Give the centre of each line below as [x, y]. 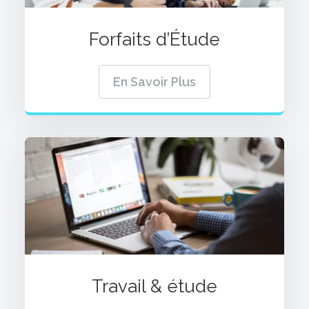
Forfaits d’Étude [154, 40]
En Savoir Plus [154, 82]
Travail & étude [154, 287]
